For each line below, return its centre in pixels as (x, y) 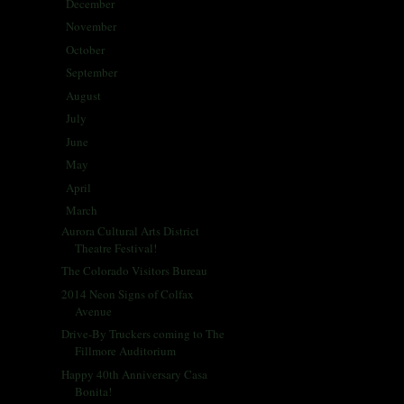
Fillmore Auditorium (126, 351)
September (92, 73)
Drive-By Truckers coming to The (143, 334)
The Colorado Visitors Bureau (135, 271)
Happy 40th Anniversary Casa (135, 374)
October (86, 49)
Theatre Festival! (116, 248)
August (84, 95)
